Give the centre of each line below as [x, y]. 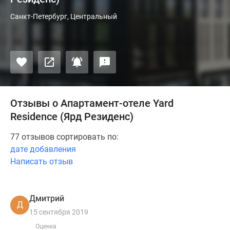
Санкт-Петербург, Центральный [64, 16]
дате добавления [43, 149]
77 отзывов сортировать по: [64, 137]
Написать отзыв [42, 161]
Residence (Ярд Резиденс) [72, 117]
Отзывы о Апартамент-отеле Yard [92, 103]
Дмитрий [47, 198]
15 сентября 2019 [59, 212]
